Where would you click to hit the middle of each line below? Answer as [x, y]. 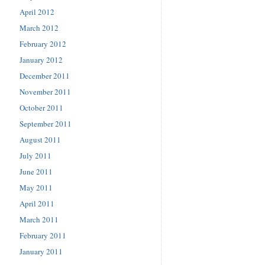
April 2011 [37, 203]
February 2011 [43, 235]
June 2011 [36, 171]
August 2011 [40, 139]
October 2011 [41, 107]
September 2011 [46, 123]
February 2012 [43, 43]
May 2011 [36, 187]
